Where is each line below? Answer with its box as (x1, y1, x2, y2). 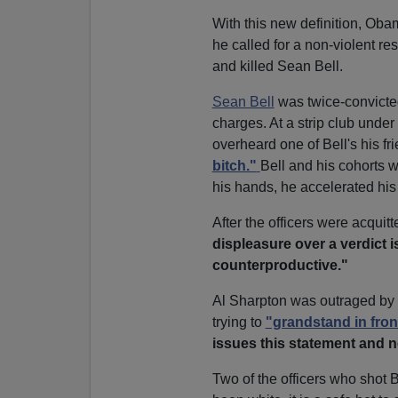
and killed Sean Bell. (211, 58, 343, 74)
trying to (211, 314, 266, 330)
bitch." (211, 157, 257, 173)
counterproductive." (211, 257, 348, 273)
